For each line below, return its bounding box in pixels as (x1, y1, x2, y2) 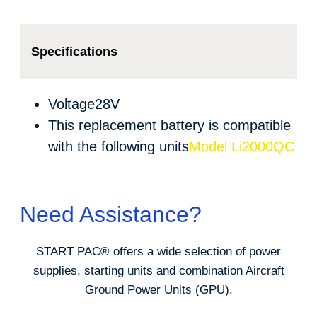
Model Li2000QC (189, 139, 294, 155)
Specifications (31, 45, 117, 59)
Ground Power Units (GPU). (84, 283, 233, 297)
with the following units (48, 139, 189, 155)
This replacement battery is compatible (48, 117, 291, 134)
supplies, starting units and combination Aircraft (33, 264, 284, 278)
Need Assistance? (20, 202, 202, 228)
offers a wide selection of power (110, 245, 281, 259)
